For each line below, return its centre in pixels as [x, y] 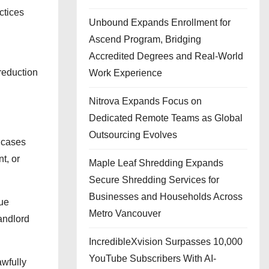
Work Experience [125, 73]
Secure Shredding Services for [154, 180]
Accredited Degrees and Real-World [166, 56]
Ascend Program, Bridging [145, 39]
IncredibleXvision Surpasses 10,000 [166, 242]
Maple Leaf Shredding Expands [156, 163]
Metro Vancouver [125, 213]
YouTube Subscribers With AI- [153, 258]
